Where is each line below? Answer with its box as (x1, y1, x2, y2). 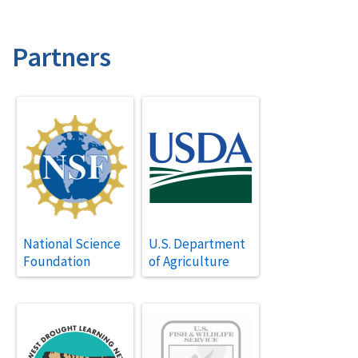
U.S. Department (148, 235, 245, 253)
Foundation (22, 253, 90, 271)
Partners (12, 40, 111, 74)
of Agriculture (148, 253, 229, 271)
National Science (22, 235, 121, 253)
